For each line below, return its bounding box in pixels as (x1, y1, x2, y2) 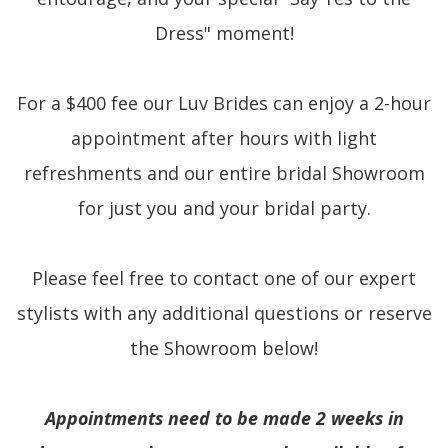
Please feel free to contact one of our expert (32, 266, 416, 291)
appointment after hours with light (71, 126, 377, 151)
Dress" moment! (154, 21, 294, 46)
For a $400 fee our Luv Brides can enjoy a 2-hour (17, 91, 431, 116)
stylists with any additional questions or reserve (16, 301, 432, 326)
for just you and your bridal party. (77, 196, 371, 221)
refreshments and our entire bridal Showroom (23, 161, 425, 186)
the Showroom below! (130, 336, 318, 361)
